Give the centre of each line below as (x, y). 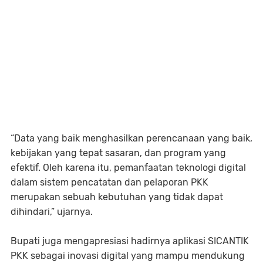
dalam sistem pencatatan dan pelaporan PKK (109, 182)
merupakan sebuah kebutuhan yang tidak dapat (117, 197)
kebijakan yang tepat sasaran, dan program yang (118, 153)
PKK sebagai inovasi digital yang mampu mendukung (128, 256)
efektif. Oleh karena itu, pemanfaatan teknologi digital (128, 168)
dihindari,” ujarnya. (52, 212)
